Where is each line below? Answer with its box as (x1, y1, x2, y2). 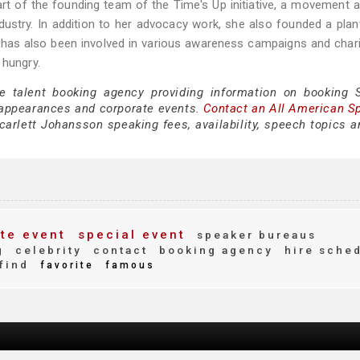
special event (72, 227, 186, 242)
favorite (35, 260, 94, 271)
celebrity (10, 243, 82, 256)
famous (100, 260, 155, 271)
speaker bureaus (192, 228, 317, 241)
